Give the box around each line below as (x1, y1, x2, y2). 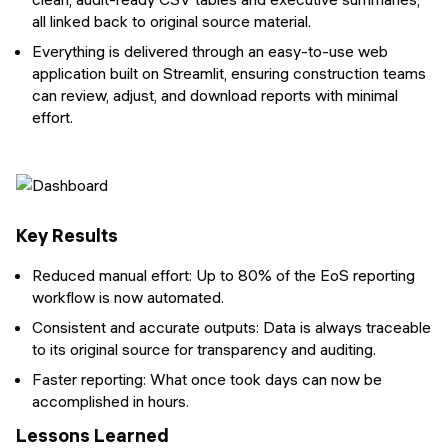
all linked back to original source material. (32, 10, 311, 31)
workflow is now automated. (32, 286, 224, 307)
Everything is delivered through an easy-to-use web (32, 40, 388, 61)
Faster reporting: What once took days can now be (32, 368, 382, 389)
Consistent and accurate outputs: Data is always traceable (32, 316, 431, 337)
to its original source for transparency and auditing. (32, 338, 376, 359)
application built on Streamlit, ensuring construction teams (32, 62, 426, 83)
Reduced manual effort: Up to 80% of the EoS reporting (32, 264, 415, 285)
